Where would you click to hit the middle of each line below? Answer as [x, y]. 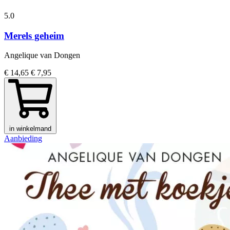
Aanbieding [23, 139]
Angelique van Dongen [42, 55]
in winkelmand [30, 129]
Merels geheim [34, 35]
